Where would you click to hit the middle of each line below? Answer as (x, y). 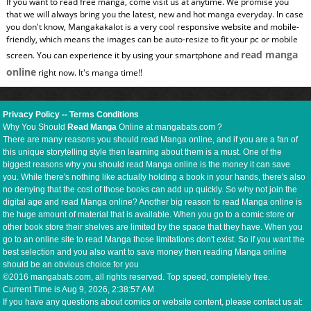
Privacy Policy (32, 114)
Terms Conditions (104, 114)
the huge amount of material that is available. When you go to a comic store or (149, 214)
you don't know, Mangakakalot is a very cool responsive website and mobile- (152, 26)
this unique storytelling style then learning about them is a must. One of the (143, 152)
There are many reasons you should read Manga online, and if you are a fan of (151, 139)
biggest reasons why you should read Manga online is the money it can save (147, 164)
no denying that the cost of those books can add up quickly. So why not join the (150, 189)
